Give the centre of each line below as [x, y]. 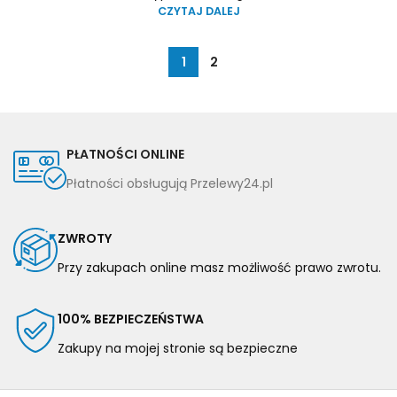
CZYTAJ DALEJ [198, 12]
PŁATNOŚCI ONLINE [125, 155]
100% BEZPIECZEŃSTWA [131, 319]
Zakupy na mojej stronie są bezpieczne [178, 349]
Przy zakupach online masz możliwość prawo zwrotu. [219, 268]
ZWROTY [85, 239]
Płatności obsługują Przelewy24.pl [170, 184]
